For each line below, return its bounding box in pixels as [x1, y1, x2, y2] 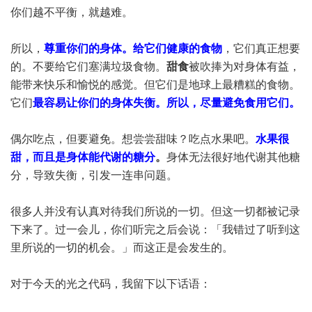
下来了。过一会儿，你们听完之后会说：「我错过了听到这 [10, 224, 300, 235]
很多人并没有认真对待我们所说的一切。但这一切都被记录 [10, 205, 300, 217]
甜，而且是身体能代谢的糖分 [10, 151, 155, 163]
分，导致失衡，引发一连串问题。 [10, 169, 178, 181]
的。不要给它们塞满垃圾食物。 [10, 61, 166, 72]
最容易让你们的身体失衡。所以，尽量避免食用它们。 [33, 97, 300, 109]
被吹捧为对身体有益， [189, 61, 300, 72]
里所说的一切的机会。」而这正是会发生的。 [10, 242, 233, 253]
